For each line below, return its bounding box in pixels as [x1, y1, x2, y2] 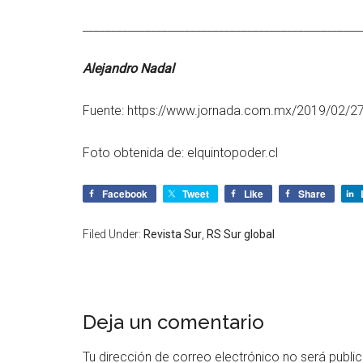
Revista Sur [143, 227, 202, 241]
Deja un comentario [83, 310, 264, 334]
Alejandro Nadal [83, 60, 174, 76]
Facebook [102, 186, 147, 201]
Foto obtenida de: [83, 144, 187, 160]
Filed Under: [83, 227, 143, 241]
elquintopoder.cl [187, 144, 278, 160]
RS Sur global [207, 227, 275, 241]
